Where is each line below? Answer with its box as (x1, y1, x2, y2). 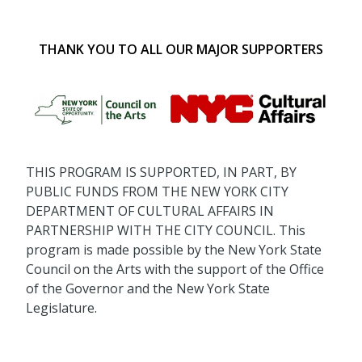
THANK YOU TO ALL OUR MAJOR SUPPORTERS (39, 40, 323, 59)
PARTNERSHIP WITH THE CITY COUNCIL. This (26, 221, 305, 239)
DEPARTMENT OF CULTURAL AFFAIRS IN (26, 201, 274, 220)
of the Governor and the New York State (26, 279, 270, 297)
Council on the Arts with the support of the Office (26, 259, 324, 278)
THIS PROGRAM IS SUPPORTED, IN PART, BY (26, 162, 297, 181)
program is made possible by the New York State (26, 240, 322, 259)
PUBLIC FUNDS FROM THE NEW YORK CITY (26, 182, 288, 200)
